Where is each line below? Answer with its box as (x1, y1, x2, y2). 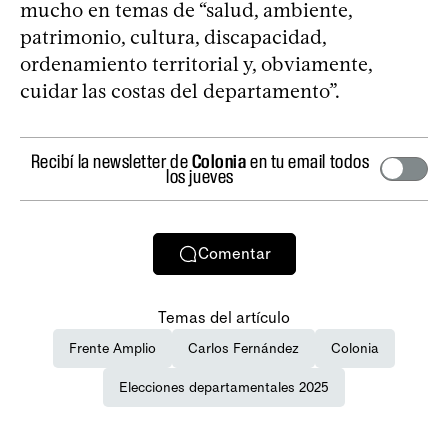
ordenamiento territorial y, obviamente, (20, 51, 372, 76)
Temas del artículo (158, 307, 290, 327)
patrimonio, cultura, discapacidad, (20, 24, 326, 49)
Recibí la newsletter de (30, 149, 192, 172)
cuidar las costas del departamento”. (20, 78, 340, 103)
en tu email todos (246, 149, 370, 172)
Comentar (197, 244, 271, 264)
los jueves (166, 164, 234, 187)
